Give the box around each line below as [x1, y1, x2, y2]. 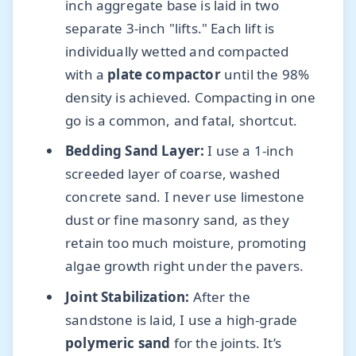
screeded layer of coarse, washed [65, 164, 281, 184]
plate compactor [107, 64, 221, 83]
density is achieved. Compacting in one [65, 87, 316, 106]
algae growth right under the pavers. [65, 257, 304, 276]
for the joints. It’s [170, 333, 281, 352]
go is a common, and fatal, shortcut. [65, 110, 298, 130]
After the [189, 287, 251, 306]
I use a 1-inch [204, 141, 294, 161]
